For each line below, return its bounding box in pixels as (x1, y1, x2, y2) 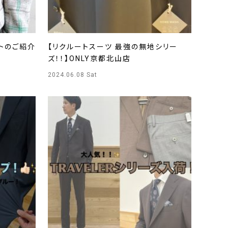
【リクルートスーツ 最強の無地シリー (48, 43, 178, 51)
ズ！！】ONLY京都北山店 (48, 54, 131, 63)
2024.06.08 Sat (48, 71, 97, 78)
